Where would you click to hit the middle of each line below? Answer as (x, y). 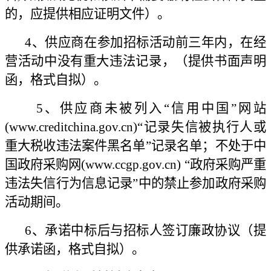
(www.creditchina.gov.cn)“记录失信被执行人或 (135, 127)
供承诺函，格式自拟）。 (75, 249)
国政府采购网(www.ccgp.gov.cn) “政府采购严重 (135, 164)
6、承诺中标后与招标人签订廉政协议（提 (135, 230)
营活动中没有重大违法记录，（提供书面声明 (135, 61)
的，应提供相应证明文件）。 (87, 14)
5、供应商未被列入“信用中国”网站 (135, 108)
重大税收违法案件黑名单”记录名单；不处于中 (135, 145)
